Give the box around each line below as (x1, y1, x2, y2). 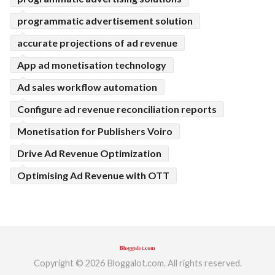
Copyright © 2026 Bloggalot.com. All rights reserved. (33, 258, 242, 269)
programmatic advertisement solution (17, 15, 193, 26)
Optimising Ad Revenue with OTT (17, 169, 169, 181)
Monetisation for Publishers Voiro (17, 125, 172, 137)
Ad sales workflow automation (17, 81, 157, 93)
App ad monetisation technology (17, 59, 166, 71)
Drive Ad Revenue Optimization (17, 147, 161, 159)
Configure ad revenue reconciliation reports (17, 103, 217, 115)
